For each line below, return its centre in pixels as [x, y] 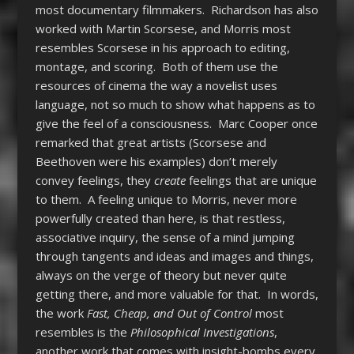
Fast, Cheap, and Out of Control [169, 313]
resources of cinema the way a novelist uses [156, 85]
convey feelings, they [94, 180]
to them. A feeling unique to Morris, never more [166, 199]
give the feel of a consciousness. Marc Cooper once [176, 123]
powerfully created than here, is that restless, [160, 218]
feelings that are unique [251, 180]
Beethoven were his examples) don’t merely [156, 161]
